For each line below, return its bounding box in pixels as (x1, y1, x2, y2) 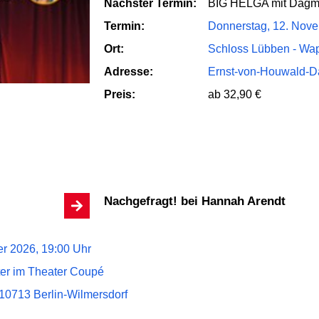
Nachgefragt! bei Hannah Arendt (113, 194, 286, 209)
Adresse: (104, 66, 153, 78)
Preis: (104, 88, 135, 101)
